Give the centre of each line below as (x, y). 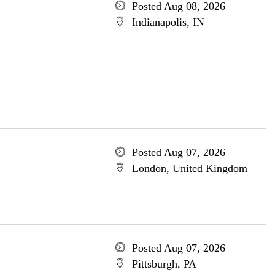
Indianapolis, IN (168, 22)
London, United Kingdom (189, 168)
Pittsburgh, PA (164, 264)
